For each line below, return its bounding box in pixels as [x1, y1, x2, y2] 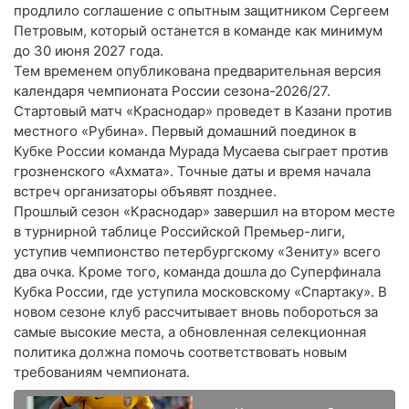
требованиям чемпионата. [14, 362, 190, 381]
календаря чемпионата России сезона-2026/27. [14, 81, 330, 100]
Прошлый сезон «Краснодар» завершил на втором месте [14, 202, 395, 220]
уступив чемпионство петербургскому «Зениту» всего [14, 242, 381, 260]
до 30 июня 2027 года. [14, 41, 163, 59]
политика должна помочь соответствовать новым [14, 342, 347, 361]
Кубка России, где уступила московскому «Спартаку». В [14, 282, 387, 300]
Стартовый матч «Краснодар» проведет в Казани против [14, 101, 392, 120]
